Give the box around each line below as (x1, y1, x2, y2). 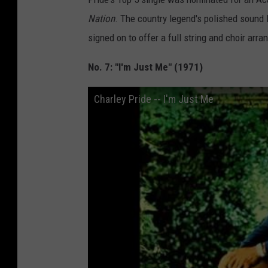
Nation (88, 12, 115, 25)
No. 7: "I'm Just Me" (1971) (88, 60, 203, 73)
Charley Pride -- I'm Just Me (94, 92, 214, 105)
